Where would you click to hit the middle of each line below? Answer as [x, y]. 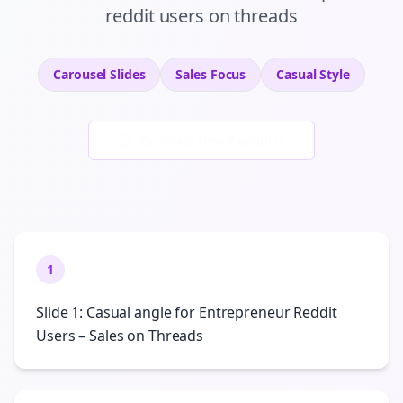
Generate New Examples [212, 140]
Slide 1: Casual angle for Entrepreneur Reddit [187, 312]
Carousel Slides [99, 74]
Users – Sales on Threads [120, 336]
